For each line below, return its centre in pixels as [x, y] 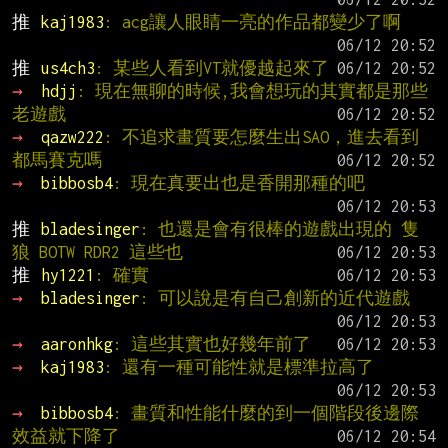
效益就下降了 [66, 435]
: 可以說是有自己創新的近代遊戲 [274, 297]
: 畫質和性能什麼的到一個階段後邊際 [265, 412]
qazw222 [72, 136]
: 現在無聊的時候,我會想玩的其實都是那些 [252, 90]
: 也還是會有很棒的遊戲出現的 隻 [279, 228]
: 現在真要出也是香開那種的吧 [238, 182]
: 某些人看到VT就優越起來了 [211, 67]
